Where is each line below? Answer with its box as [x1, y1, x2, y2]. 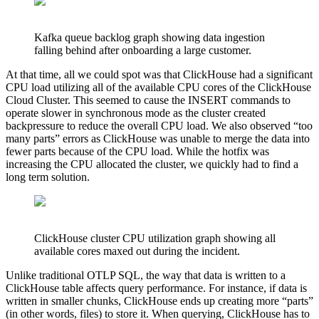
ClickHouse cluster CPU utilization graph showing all [34, 232, 276, 245]
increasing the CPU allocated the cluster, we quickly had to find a [6, 158, 298, 171]
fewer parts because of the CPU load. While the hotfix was [6, 145, 269, 158]
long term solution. [6, 171, 90, 184]
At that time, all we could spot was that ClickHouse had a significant [6, 68, 313, 81]
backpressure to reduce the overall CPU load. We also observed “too [6, 120, 313, 132]
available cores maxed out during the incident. [34, 245, 240, 258]
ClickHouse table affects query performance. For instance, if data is [6, 282, 307, 295]
